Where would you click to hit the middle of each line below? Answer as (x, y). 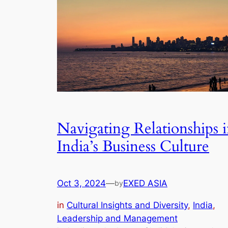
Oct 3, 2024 (81, 183)
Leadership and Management (117, 219)
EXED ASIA (145, 183)
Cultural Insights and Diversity (127, 205)
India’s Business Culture (133, 146)
